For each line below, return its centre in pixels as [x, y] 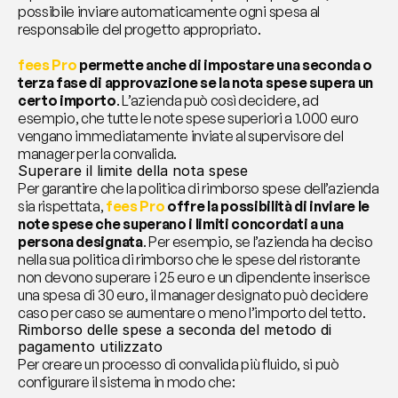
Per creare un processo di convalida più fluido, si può [179, 364]
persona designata [80, 241]
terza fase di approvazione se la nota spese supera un [196, 82]
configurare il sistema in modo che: [127, 382]
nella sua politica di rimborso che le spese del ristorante [189, 259]
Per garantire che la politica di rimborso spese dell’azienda [199, 188]
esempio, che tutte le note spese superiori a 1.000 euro [188, 118]
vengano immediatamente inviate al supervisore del [181, 135]
